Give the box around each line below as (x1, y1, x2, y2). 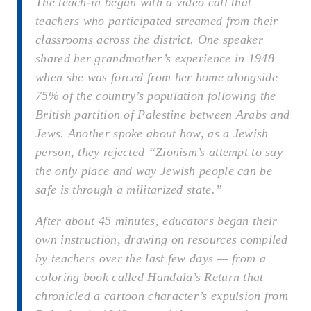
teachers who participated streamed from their (35, 13, 278, 28)
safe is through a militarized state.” (35, 182, 223, 196)
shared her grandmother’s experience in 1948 (35, 51, 274, 65)
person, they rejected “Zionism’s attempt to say (35, 144, 283, 159)
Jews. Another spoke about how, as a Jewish (35, 126, 269, 140)
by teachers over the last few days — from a (35, 251, 266, 265)
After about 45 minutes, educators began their (35, 213, 278, 228)
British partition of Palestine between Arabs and (35, 107, 290, 121)
